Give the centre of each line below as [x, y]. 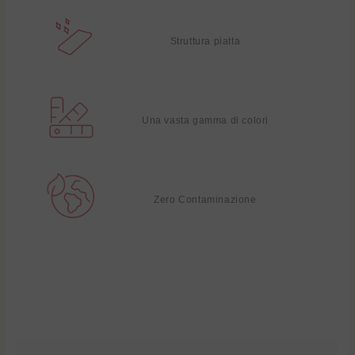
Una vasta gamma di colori [205, 120]
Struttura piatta [205, 41]
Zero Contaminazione [205, 199]
